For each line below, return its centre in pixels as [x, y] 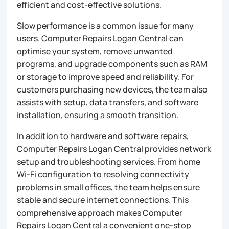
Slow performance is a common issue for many [106, 26]
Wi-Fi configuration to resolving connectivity [103, 175]
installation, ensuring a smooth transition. [98, 115]
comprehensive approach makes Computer [100, 213]
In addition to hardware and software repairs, [103, 136]
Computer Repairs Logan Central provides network [114, 149]
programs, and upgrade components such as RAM [112, 64]
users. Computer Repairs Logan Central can [100, 39]
